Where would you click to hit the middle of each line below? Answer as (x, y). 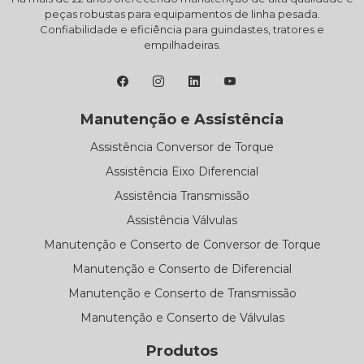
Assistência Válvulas (182, 220)
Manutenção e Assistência (182, 119)
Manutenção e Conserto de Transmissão (182, 293)
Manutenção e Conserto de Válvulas (182, 317)
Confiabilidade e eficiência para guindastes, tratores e (182, 29)
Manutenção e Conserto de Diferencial (182, 269)
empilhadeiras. (182, 44)
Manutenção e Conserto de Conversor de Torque (182, 244)
